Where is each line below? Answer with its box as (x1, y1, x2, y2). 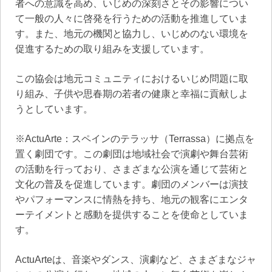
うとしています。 (15, 103, 93, 114)
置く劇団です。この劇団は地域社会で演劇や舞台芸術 (15, 148, 248, 159)
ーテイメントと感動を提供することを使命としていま (15, 209, 248, 220)
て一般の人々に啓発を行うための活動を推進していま (15, 13, 248, 24)
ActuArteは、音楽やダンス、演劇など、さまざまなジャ (15, 254, 256, 265)
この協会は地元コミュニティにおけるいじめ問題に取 (15, 73, 248, 84)
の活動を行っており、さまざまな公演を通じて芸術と (15, 163, 248, 174)
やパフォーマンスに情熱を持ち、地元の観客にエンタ (15, 194, 248, 205)
